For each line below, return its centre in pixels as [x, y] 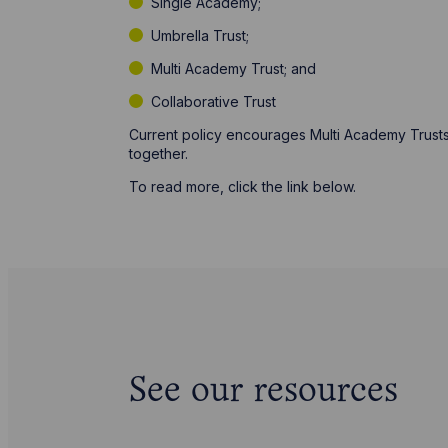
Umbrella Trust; [200, 35]
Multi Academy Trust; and [234, 68]
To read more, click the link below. [242, 186]
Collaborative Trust [214, 101]
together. [160, 153]
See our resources [263, 392]
